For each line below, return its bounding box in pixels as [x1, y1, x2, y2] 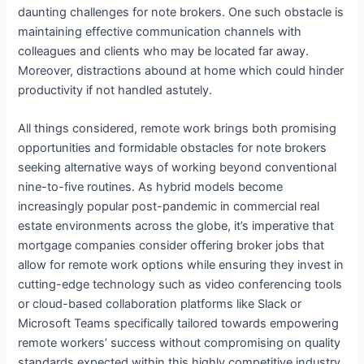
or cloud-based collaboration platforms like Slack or [18, 297, 302, 312]
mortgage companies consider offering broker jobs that [18, 238, 325, 253]
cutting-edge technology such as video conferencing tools [18, 277, 343, 292]
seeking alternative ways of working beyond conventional [18, 160, 337, 175]
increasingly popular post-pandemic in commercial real [18, 199, 320, 214]
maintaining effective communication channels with [18, 24, 302, 40]
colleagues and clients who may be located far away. [18, 44, 310, 59]
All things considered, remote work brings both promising [18, 121, 337, 136]
